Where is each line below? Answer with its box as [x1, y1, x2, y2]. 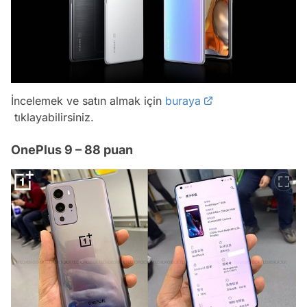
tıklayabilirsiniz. [11, 110, 94, 124]
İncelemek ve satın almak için [11, 93, 165, 108]
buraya [165, 93, 201, 108]
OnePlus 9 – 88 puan [11, 142, 133, 157]
